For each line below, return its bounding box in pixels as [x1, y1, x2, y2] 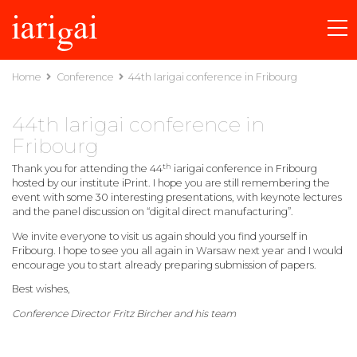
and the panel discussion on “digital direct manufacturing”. [12, 206, 293, 218]
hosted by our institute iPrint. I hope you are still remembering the [12, 177, 330, 190]
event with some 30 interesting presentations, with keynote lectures [12, 191, 342, 204]
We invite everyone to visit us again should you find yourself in [12, 229, 308, 242]
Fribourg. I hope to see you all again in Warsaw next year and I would [12, 244, 343, 257]
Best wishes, [12, 283, 70, 296]
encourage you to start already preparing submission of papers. [12, 258, 316, 271]
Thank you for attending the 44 [12, 163, 163, 175]
